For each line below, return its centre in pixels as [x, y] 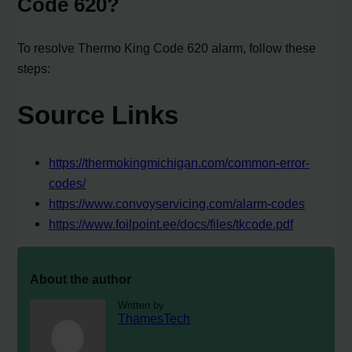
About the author [81, 279]
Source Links [98, 115]
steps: [34, 68]
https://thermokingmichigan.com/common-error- [180, 162]
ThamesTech [154, 319]
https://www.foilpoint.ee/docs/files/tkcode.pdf [171, 224]
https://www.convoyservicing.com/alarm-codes [177, 203]
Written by [141, 306]
